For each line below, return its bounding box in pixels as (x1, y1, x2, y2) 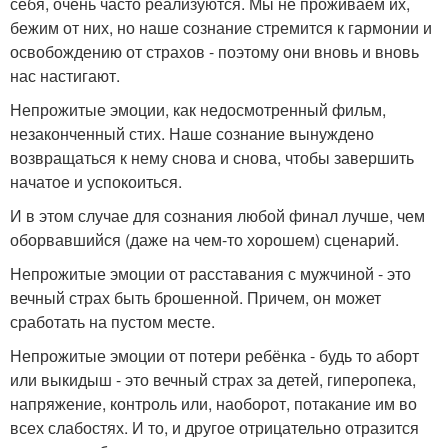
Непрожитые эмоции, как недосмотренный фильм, (10, 97, 386, 121)
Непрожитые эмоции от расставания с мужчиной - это (10, 261, 411, 285)
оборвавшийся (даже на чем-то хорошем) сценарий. (10, 227, 399, 251)
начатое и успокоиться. (10, 169, 182, 193)
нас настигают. (10, 63, 120, 87)
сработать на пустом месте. (10, 309, 215, 333)
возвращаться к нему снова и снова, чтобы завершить (10, 145, 414, 169)
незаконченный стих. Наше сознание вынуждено (10, 121, 374, 145)
